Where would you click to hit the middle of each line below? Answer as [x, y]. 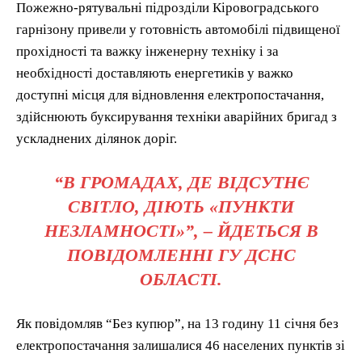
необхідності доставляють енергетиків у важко [155, 73]
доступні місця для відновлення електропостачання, [170, 95]
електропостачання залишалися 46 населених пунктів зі [181, 345]
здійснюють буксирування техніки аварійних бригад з [177, 116]
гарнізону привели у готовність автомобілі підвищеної [178, 29]
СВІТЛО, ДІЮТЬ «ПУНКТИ [181, 206]
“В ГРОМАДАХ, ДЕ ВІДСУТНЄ [181, 182]
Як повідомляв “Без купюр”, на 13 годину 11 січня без [177, 323]
